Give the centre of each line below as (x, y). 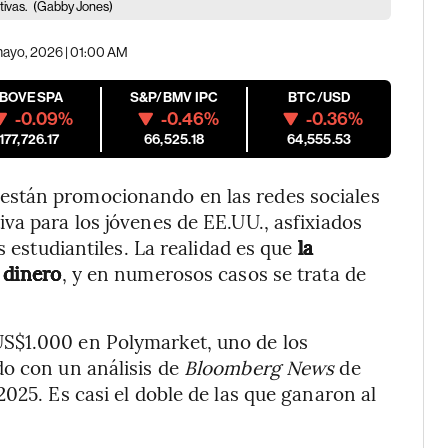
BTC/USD (319, 97)
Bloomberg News (259, 367)
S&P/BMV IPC (174, 97)
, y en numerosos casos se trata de (213, 273)
